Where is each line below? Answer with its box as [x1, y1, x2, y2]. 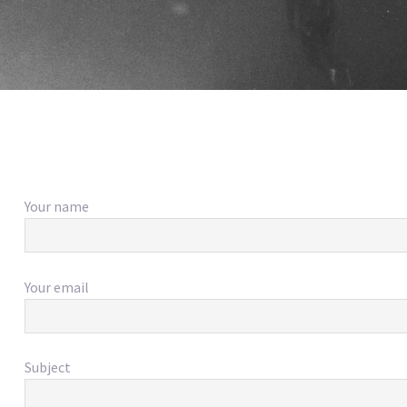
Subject [24, 358, 71, 377]
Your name [24, 196, 89, 215]
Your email [24, 277, 89, 296]
